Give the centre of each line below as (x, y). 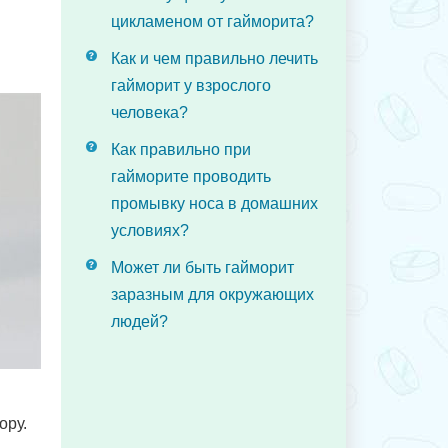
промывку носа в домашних (214, 203)
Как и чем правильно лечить (214, 58)
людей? (139, 321)
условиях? (150, 230)
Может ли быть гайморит (202, 267)
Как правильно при (181, 149)
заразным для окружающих (212, 294)
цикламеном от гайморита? (212, 21)
